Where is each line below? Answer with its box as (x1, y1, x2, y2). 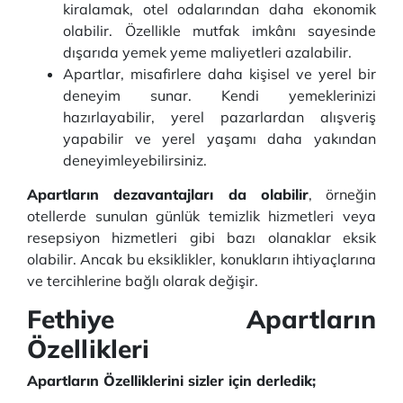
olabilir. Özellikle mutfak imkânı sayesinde (63, 22, 376, 40)
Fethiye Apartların (27, 303, 376, 335)
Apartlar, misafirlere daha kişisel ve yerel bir (63, 65, 376, 83)
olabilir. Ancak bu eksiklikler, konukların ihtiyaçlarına (27, 250, 376, 268)
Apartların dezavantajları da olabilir (27, 185, 309, 203)
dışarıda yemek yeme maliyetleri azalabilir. (63, 43, 352, 61)
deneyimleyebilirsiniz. (63, 151, 207, 169)
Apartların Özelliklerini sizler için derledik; (27, 372, 316, 390)
